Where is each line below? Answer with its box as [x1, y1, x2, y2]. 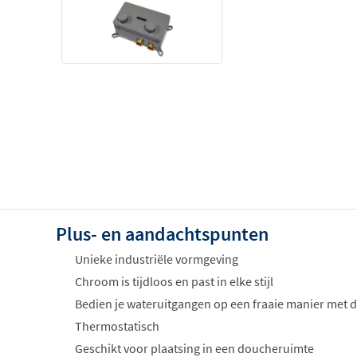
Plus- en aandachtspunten [56, 222, 269, 247]
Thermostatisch [75, 318, 159, 335]
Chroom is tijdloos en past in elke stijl [75, 273, 273, 290]
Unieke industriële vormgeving [75, 251, 238, 268]
